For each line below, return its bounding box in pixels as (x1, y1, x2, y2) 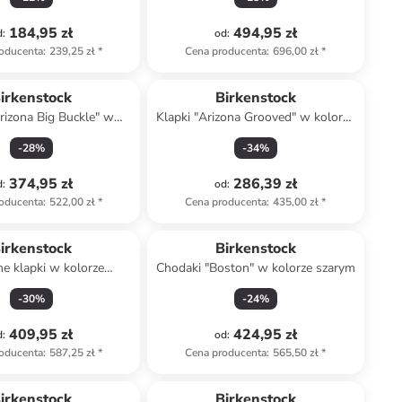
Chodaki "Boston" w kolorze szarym (155, 259, 355, 276)
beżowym (4, 277, 59, 294)
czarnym (232, 127, 279, 144)
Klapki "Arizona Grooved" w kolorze (156, 109, 355, 126)
